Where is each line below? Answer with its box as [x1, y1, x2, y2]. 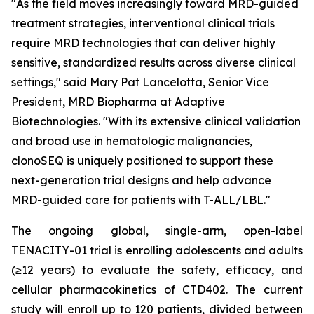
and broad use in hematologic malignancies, [11, 134, 252, 148]
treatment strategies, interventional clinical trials [11, 16, 275, 30]
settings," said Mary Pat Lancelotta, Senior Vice [11, 75, 269, 89]
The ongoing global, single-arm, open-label [11, 224, 303, 238]
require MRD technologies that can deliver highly [11, 36, 275, 50]
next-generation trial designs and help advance [11, 173, 271, 187]
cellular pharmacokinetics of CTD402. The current [11, 282, 303, 296]
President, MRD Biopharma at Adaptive [11, 95, 225, 109]
